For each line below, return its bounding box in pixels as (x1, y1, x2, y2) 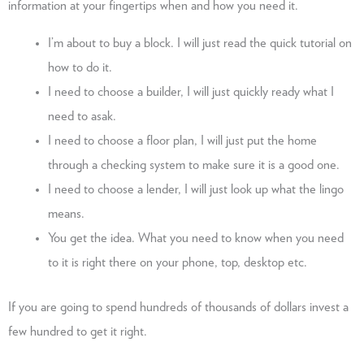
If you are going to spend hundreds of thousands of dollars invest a (8, 301, 349, 314)
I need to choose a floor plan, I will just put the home (48, 134, 318, 148)
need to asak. (48, 110, 117, 123)
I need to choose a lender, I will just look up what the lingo (48, 183, 344, 197)
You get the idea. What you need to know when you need (48, 232, 344, 245)
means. (48, 207, 85, 221)
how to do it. (48, 61, 113, 75)
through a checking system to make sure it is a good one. (48, 158, 340, 172)
